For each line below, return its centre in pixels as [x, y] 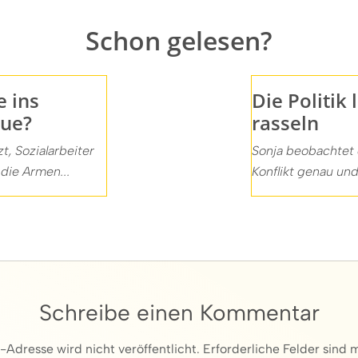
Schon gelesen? [179, 40]
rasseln [285, 122]
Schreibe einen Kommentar [179, 312]
